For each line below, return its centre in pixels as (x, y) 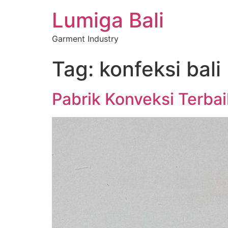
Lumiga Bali (108, 20)
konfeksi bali (160, 69)
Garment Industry (85, 39)
